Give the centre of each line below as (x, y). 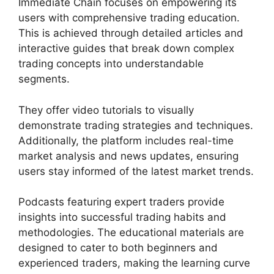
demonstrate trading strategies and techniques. (136, 125)
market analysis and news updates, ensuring (128, 156)
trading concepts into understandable (111, 64)
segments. (44, 79)
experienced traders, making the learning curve (134, 263)
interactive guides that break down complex (126, 49)
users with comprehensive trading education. (129, 18)
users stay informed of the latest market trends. (136, 171)
